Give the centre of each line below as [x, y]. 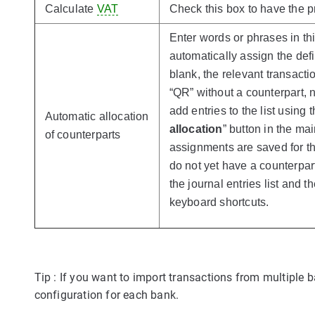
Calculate [71, 8]
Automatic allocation [97, 116]
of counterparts [83, 134]
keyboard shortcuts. [219, 202]
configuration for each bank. [107, 295]
